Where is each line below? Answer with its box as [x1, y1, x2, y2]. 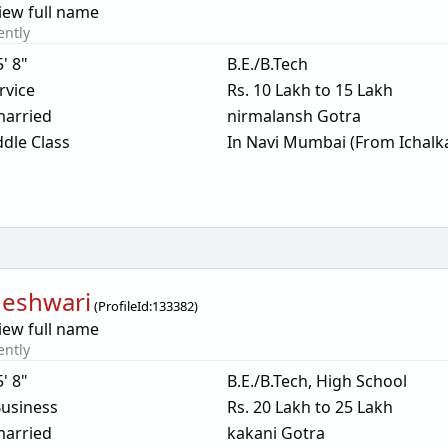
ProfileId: [98, 297, 153, 315]
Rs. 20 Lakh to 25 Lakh [226, 396, 393, 418]
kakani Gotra [226, 422, 325, 444]
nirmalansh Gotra [226, 105, 361, 127]
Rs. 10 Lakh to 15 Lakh [226, 79, 393, 101]
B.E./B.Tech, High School [226, 370, 407, 392]
